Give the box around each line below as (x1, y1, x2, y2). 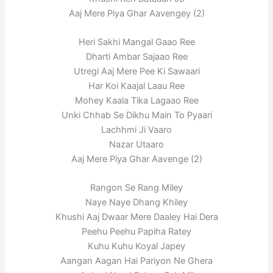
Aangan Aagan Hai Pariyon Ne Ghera (60, 255, 213, 267)
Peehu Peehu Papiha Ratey (82, 226, 191, 238)
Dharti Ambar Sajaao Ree (85, 51, 188, 63)
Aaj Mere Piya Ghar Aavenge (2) (71, 154, 202, 165)
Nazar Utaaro (109, 139, 164, 151)
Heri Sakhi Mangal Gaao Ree (78, 37, 195, 48)
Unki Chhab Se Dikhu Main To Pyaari (61, 110, 212, 121)
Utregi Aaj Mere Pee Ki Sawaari (73, 66, 200, 77)
